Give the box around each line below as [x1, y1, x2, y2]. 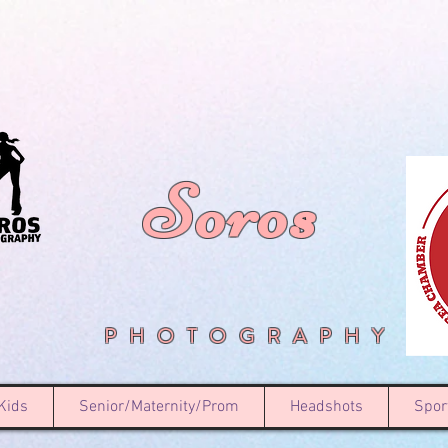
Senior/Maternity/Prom [79, 397, 239, 417]
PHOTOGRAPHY [104, 322, 396, 351]
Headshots [290, 397, 363, 417]
